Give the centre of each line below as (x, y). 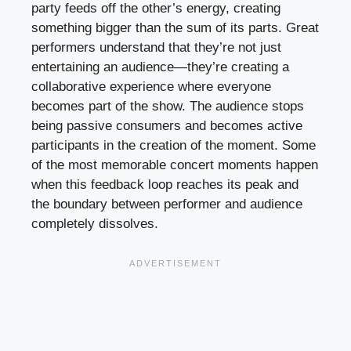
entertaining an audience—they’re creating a (160, 67)
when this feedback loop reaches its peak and (165, 185)
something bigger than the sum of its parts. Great (175, 28)
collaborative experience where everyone (151, 87)
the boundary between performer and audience (167, 204)
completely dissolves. (95, 224)
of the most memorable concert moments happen (175, 165)
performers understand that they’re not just (156, 48)
